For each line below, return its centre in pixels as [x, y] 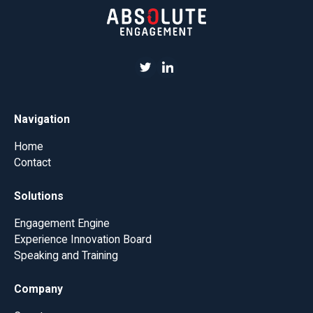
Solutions [38, 196]
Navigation [42, 119]
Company [38, 289]
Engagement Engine [61, 223]
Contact [32, 163]
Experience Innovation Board [82, 239]
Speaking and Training [66, 255]
